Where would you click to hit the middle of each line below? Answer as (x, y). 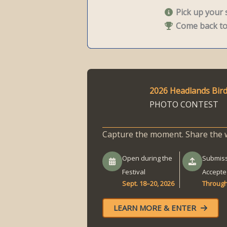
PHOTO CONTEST (184, 104)
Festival (134, 172)
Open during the (147, 158)
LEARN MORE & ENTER (155, 208)
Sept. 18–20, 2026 (148, 183)
